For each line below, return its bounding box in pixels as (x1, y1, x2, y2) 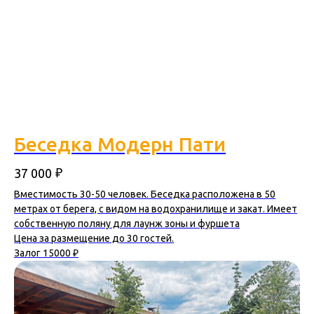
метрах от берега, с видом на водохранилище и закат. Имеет (14, 203, 297, 215)
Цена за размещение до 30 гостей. (14, 233, 174, 245)
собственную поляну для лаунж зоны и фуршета (14, 218, 240, 230)
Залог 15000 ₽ (14, 247, 78, 259)
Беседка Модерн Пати (14, 133, 226, 156)
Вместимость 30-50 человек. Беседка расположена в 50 (14, 189, 275, 200)
